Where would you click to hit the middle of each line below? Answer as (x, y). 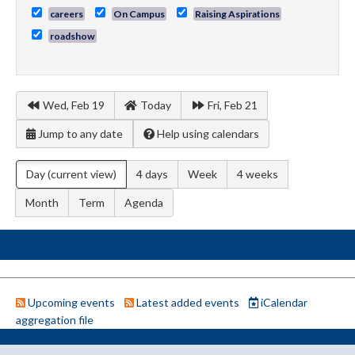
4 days (152, 174)
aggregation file (55, 320)
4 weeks (258, 174)
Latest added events (188, 303)
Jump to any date (80, 134)
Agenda (144, 203)
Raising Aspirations (237, 14)
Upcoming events (71, 303)
